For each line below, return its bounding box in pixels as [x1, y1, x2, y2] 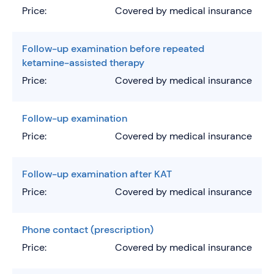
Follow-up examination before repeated [22, 42, 204, 55]
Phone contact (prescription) [22, 223, 154, 236]
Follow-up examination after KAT [22, 167, 172, 180]
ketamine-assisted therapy [22, 56, 144, 69]
